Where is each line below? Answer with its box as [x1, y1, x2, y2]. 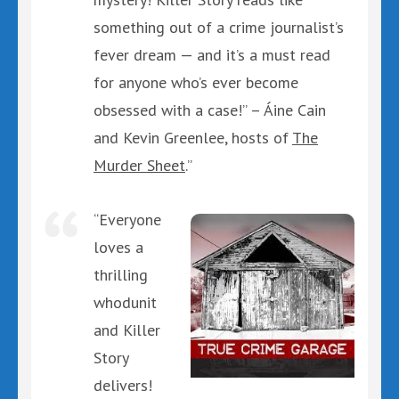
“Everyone [94, 208, 161, 230]
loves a [94, 236, 143, 257]
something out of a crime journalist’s [94, 16, 344, 37]
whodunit [94, 291, 157, 313]
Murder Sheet [94, 154, 185, 175]
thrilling [94, 264, 148, 285]
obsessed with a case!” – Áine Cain [94, 99, 326, 120]
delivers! [94, 374, 152, 395]
